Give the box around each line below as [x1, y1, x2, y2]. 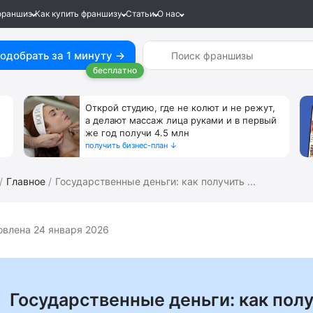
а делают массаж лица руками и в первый [85, 115, 277, 126]
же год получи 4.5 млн [85, 127, 189, 138]
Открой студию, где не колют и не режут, [85, 102, 275, 113]
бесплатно [93, 65, 138, 75]
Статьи [125, 8, 154, 19]
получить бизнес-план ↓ [85, 140, 177, 150]
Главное [6, 175, 45, 187]
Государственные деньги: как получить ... [55, 175, 256, 187]
